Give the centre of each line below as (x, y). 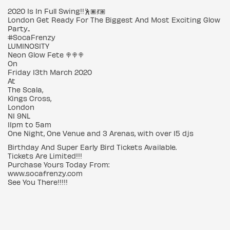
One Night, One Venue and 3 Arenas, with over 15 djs (101, 133)
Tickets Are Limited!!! (45, 156)
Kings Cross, (30, 98)
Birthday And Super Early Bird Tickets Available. (92, 147)
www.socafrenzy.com (45, 173)
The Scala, (25, 90)
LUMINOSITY (28, 46)
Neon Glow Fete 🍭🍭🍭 (46, 55)
